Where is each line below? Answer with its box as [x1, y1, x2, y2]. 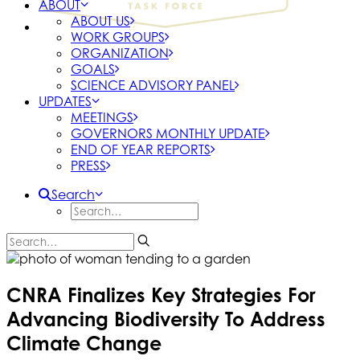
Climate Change [6, 330, 162, 355]
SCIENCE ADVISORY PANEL [71, 77, 235, 93]
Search [51, 186, 95, 202]
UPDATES [39, 93, 92, 109]
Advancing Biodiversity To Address [6, 306, 325, 331]
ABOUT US [71, 13, 130, 29]
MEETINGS [71, 109, 133, 125]
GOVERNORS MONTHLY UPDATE [71, 125, 265, 141]
